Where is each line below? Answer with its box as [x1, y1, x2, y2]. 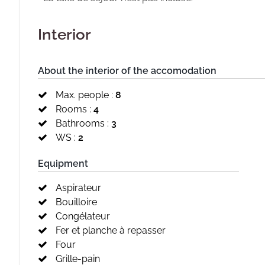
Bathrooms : [56, 118, 109, 129]
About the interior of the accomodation [38, 65, 216, 76]
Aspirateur [56, 182, 101, 193]
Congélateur [56, 211, 110, 222]
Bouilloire [56, 196, 97, 208]
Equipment [38, 158, 88, 169]
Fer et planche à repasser [56, 225, 166, 236]
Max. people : [56, 89, 113, 101]
